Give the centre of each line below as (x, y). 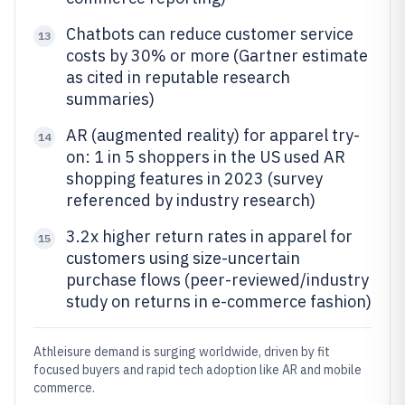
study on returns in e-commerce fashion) (219, 301)
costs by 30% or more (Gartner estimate (217, 56)
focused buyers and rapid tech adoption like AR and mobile (198, 370)
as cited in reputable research (178, 77)
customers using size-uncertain (183, 258)
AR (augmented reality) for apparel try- (213, 135)
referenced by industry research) (191, 200)
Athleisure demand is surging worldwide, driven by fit (182, 352)
